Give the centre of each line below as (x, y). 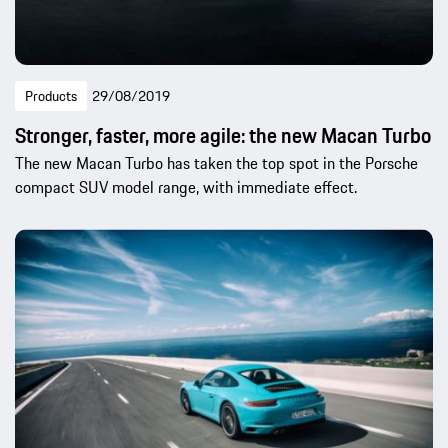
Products (51, 95)
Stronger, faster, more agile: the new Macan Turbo (223, 135)
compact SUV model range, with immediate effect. (186, 186)
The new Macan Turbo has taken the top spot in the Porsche (216, 162)
